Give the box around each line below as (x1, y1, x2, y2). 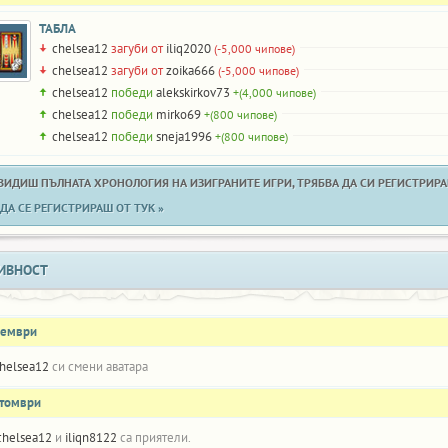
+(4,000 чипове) (233, 85, 316, 100)
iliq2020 (166, 40, 211, 57)
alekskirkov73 (156, 84, 230, 101)
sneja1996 (156, 128, 212, 145)
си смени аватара (49, 358, 148, 375)
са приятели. (117, 429, 191, 446)
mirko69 (156, 106, 201, 123)
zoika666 (166, 62, 215, 79)
